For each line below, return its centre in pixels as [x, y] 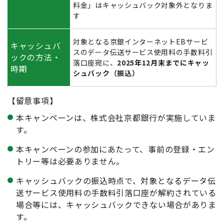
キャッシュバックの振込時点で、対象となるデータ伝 [116, 180]
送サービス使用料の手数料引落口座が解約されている [116, 192]
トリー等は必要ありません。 [70, 161]
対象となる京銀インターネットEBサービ [141, 41]
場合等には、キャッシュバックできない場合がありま [116, 204]
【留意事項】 [33, 100]
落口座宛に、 [95, 62]
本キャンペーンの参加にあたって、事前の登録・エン [115, 149]
